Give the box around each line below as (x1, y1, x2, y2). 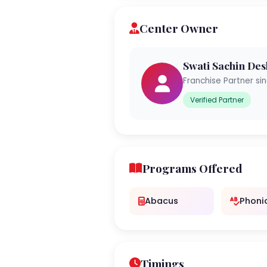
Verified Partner (190, 95, 244, 105)
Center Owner (139, 20, 218, 36)
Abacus (145, 195, 178, 207)
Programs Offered (142, 160, 243, 176)
